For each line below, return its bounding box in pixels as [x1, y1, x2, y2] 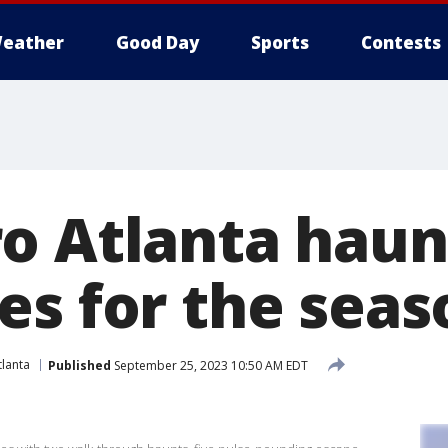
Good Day [116, 31, 199, 54]
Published [48, 356, 111, 374]
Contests [361, 31, 441, 54]
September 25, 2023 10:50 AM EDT [111, 356, 308, 374]
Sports [251, 31, 309, 54]
